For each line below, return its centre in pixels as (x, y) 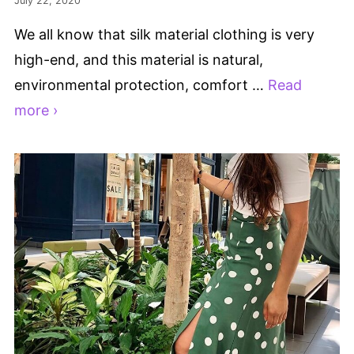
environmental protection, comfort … (141, 85)
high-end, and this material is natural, (139, 59)
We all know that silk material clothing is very (164, 34)
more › (36, 110)
